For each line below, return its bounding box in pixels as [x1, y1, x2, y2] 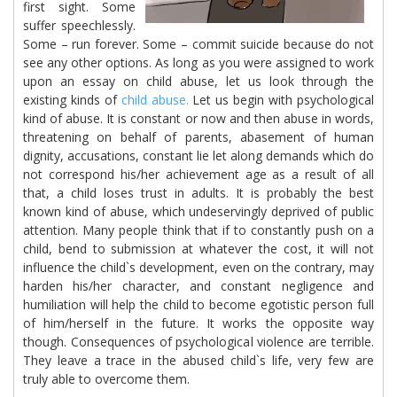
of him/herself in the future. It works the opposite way [23, 315, 374, 331]
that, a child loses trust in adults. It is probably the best [23, 184, 374, 201]
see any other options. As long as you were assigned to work [23, 54, 374, 71]
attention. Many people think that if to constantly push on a [23, 222, 374, 238]
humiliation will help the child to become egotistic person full [23, 296, 374, 313]
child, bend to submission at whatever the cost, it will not [23, 240, 374, 257]
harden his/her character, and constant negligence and [23, 277, 374, 294]
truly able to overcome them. [23, 370, 190, 387]
